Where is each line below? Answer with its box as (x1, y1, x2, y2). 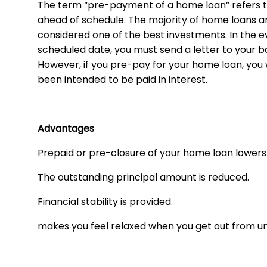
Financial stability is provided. (38, 195, 173, 209)
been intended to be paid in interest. (38, 73, 207, 87)
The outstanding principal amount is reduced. (38, 170, 249, 185)
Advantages (38, 122, 94, 136)
